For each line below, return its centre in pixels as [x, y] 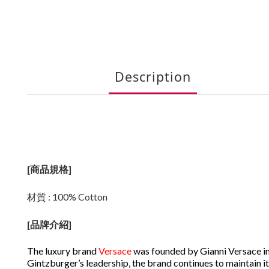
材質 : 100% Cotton [67, 197]
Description [153, 77]
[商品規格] [50, 169]
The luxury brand [63, 251]
